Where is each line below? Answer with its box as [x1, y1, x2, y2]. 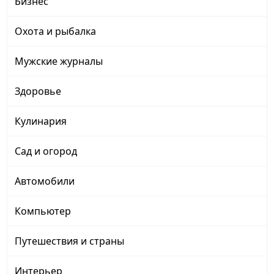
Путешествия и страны [15, 234, 124, 248]
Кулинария [15, 114, 67, 128]
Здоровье [15, 84, 61, 98]
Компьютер [15, 204, 71, 218]
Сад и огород [15, 144, 77, 158]
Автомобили [15, 174, 75, 188]
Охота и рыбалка [15, 24, 96, 38]
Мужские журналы [15, 54, 103, 68]
